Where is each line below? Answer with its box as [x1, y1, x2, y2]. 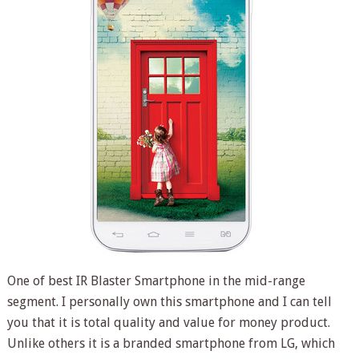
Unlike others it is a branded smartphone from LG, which [6, 336, 335, 352]
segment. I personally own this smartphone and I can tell [6, 294, 332, 310]
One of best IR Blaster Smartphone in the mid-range [6, 273, 305, 289]
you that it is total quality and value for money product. [6, 315, 330, 331]
